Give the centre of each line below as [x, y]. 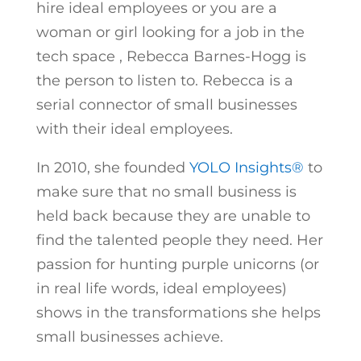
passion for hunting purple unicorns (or [177, 264]
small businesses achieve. [129, 337]
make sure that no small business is [166, 192]
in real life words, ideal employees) [161, 288]
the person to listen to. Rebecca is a [164, 81]
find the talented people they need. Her [179, 240]
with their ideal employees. [134, 129]
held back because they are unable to [173, 216]
